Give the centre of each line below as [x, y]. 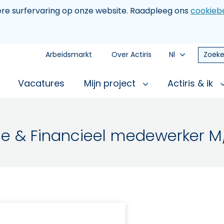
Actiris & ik [191, 83]
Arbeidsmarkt [69, 54]
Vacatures [41, 83]
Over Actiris [131, 54]
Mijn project [111, 83]
